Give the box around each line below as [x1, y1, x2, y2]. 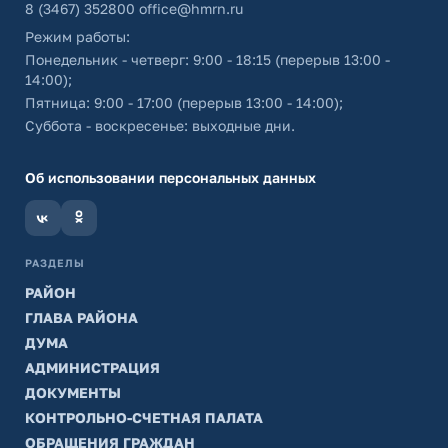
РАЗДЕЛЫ [25, 257, 85, 269]
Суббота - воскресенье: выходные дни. [25, 117, 295, 134]
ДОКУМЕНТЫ [25, 384, 121, 401]
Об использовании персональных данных [25, 169, 316, 186]
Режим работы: [25, 28, 130, 45]
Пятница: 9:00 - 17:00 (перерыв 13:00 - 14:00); [25, 94, 343, 111]
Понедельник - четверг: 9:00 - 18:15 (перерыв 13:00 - [25, 51, 390, 68]
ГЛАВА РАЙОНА [25, 309, 138, 326]
